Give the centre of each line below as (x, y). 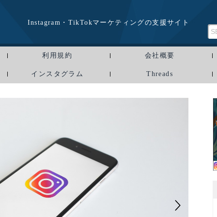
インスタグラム (57, 74)
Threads (160, 74)
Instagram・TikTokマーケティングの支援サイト (108, 23)
